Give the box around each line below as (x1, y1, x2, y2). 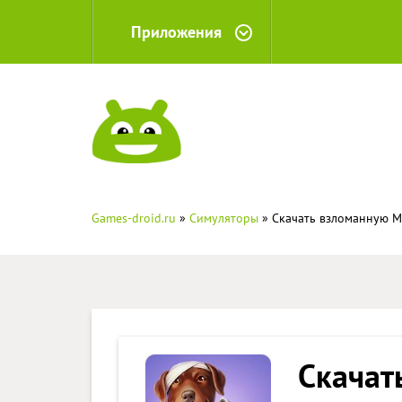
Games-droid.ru (92, 210, 176, 226)
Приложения (131, 22, 222, 42)
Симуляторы (189, 210, 258, 226)
